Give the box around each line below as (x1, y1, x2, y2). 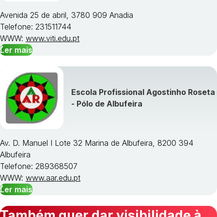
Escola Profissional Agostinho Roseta (71, 87, 215, 97)
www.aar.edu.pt (26, 172, 80, 183)
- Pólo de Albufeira (71, 98, 142, 108)
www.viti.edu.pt (26, 33, 79, 43)
